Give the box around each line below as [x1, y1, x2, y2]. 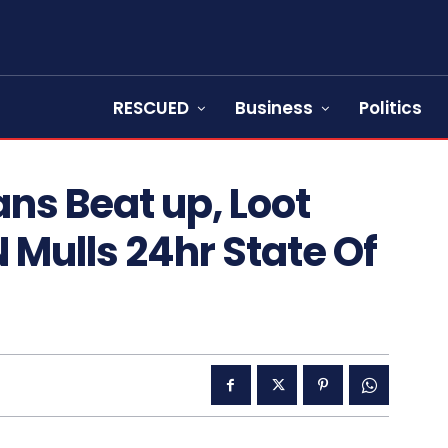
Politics [359, 96, 422, 120]
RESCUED [113, 96, 189, 120]
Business [235, 96, 313, 120]
